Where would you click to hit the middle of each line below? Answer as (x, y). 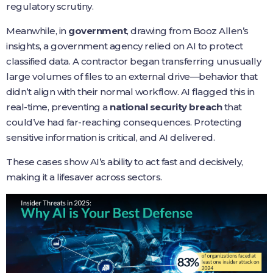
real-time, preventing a (58, 107)
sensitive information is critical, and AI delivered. (110, 137)
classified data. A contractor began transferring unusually (133, 61)
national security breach (166, 107)
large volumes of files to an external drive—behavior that (132, 76)
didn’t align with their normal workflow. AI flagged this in (130, 92)
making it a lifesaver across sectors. (84, 177)
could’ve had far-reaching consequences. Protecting (124, 122)
